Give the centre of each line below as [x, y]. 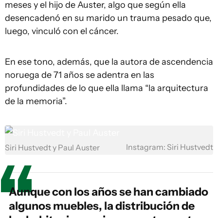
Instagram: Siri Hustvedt [170, 147]
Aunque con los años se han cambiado [109, 192]
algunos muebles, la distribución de [102, 206]
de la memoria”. [36, 101]
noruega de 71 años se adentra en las [80, 75]
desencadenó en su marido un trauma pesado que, [108, 18]
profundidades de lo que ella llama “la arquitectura [107, 88]
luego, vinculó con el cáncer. [62, 31]
